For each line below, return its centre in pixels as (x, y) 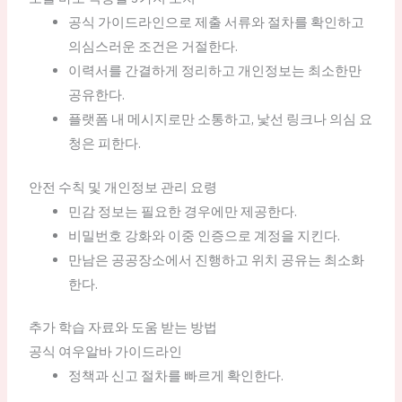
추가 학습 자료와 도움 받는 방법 (122, 328)
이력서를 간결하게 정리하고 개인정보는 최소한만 (214, 70)
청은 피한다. (104, 143)
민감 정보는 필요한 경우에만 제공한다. (182, 211)
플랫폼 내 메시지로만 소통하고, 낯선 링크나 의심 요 (220, 118)
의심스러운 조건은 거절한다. (153, 46)
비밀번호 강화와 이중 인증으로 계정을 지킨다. (204, 235)
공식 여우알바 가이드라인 (105, 352)
